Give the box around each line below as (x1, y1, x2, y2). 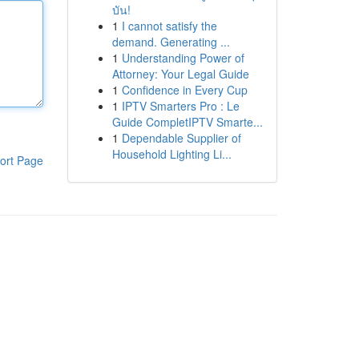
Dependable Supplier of (121, 130, 241, 146)
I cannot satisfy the (121, 18, 217, 34)
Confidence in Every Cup (121, 82, 248, 98)
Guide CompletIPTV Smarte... (111, 114, 263, 130)
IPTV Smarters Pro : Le (121, 98, 240, 114)
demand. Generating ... (111, 34, 230, 50)
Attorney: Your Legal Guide (111, 66, 249, 82)
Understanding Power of (121, 50, 244, 66)
